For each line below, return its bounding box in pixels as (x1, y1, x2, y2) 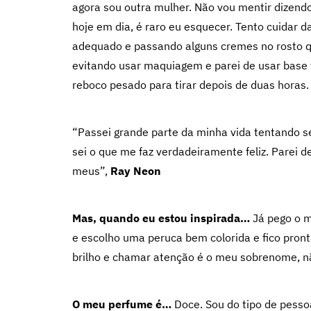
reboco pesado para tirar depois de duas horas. (72, 78, 309, 92)
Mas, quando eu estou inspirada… (72, 211, 250, 225)
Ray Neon (110, 164, 161, 178)
